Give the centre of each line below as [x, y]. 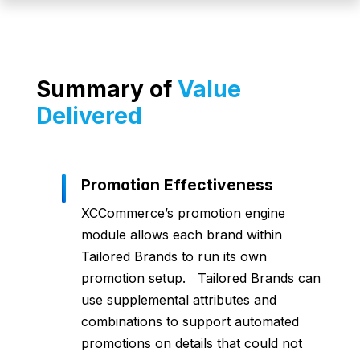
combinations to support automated [190, 322]
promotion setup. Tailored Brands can [200, 278]
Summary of [106, 90]
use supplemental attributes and [178, 300]
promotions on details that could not [191, 344]
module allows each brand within [181, 235]
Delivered [89, 116]
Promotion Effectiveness [177, 185]
